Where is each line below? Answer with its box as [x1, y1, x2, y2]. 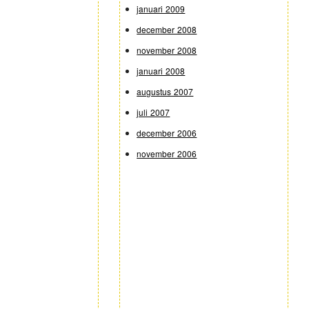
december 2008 [137, 23, 197, 36]
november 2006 [137, 148, 197, 160]
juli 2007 [137, 106, 170, 119]
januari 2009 [137, 3, 186, 15]
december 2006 [137, 127, 197, 139]
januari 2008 [137, 65, 186, 77]
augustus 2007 [137, 86, 194, 98]
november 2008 [137, 44, 197, 57]
